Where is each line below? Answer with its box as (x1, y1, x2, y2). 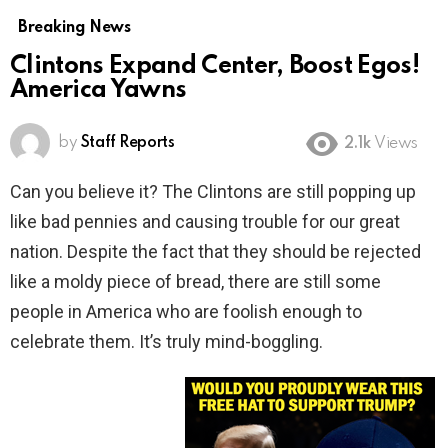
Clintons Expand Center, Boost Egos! (10, 54, 419, 80)
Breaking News (18, 20, 131, 37)
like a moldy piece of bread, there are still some (10, 271, 381, 293)
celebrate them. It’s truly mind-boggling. (10, 331, 323, 353)
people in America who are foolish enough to (10, 301, 362, 323)
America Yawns (10, 78, 187, 104)
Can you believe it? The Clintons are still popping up (10, 181, 416, 203)
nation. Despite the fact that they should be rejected (10, 241, 421, 263)
